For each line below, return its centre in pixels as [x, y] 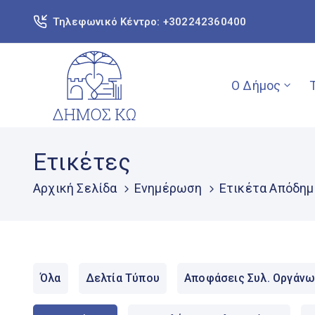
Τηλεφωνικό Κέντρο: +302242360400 [150, 21]
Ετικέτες [82, 162]
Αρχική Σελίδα [75, 188]
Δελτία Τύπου [123, 278]
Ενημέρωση [168, 188]
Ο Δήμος [256, 85]
